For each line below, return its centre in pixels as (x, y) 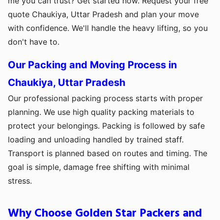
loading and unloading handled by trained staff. (96, 140)
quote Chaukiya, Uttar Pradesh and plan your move (103, 14)
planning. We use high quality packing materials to (101, 112)
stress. (20, 181)
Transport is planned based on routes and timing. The (108, 153)
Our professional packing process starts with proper (105, 98)
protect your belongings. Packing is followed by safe (106, 126)
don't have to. (34, 42)
